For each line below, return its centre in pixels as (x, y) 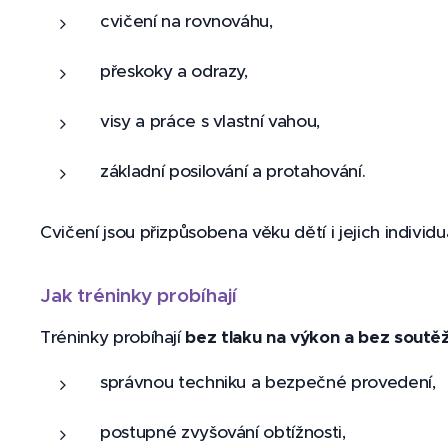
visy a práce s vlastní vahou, (210, 121)
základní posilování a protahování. (233, 171)
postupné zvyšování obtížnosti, (223, 432)
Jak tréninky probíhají (138, 295)
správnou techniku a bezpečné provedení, (268, 382)
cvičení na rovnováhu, (186, 21)
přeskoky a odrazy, (174, 71)
